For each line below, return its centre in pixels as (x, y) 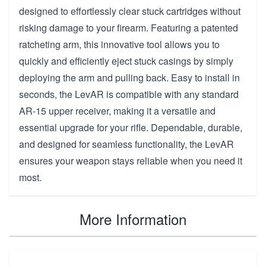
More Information (133, 218)
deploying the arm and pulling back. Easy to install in (129, 77)
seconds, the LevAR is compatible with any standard (129, 94)
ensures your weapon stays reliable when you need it (131, 160)
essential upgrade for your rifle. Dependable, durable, (131, 127)
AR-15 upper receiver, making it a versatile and (117, 110)
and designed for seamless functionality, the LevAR (126, 144)
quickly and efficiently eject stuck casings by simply (126, 61)
